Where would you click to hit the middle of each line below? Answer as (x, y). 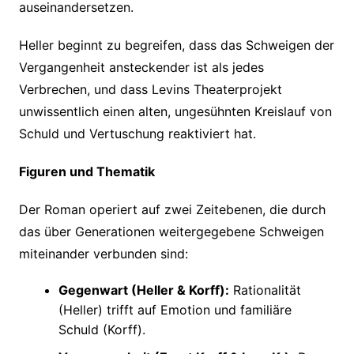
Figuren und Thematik (87, 171)
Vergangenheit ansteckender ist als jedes (141, 67)
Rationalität (265, 290)
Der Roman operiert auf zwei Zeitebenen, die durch (172, 209)
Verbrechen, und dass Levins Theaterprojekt (150, 89)
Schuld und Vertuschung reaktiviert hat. (137, 134)
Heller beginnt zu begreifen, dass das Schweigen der (176, 45)
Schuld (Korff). (102, 330)
